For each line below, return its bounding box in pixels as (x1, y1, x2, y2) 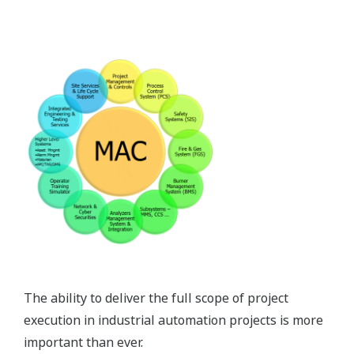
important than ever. (24, 333, 143, 351)
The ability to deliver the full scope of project (24, 288, 288, 307)
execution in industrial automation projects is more (24, 311, 323, 329)
